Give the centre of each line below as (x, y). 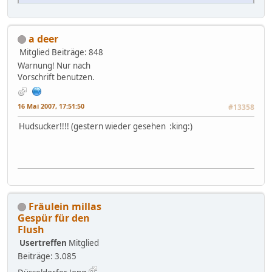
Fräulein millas (65, 206)
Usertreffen (43, 243)
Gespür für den (54, 218)
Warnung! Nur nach (54, 65)
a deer (43, 39)
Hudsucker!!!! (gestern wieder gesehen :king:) (106, 126)
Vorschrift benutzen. (56, 77)
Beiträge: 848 (77, 52)
